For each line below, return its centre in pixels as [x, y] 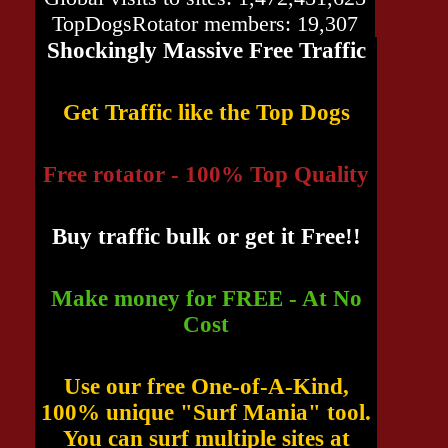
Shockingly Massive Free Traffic [206, 50]
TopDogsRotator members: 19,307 [205, 23]
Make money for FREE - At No [206, 298]
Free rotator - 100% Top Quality [206, 174]
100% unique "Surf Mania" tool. [206, 412]
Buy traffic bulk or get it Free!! [206, 236]
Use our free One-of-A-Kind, [206, 386]
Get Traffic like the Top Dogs [206, 112]
